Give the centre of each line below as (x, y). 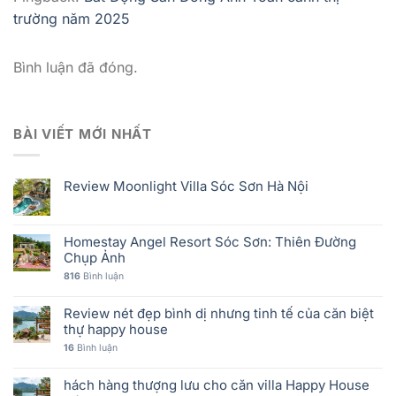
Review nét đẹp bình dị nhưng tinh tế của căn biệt (219, 314)
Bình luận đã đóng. (76, 68)
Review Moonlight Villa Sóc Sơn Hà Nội (186, 187)
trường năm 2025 (72, 19)
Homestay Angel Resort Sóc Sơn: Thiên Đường (210, 242)
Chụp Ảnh (95, 258)
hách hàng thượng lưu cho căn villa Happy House (217, 385)
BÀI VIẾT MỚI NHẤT (83, 134)
